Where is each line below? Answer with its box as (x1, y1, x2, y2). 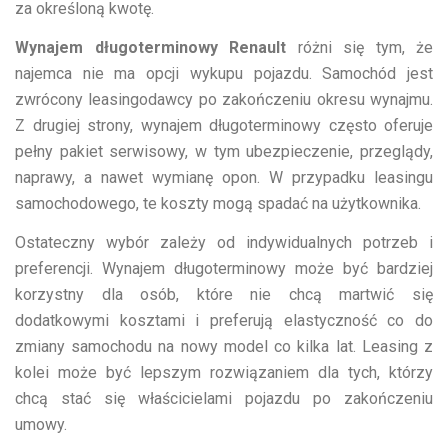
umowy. (15, 414, 67, 434)
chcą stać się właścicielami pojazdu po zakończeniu (15, 388, 433, 408)
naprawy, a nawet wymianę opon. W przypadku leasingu (15, 167, 433, 187)
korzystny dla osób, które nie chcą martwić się (15, 284, 433, 304)
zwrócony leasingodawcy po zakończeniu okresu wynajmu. (15, 89, 433, 109)
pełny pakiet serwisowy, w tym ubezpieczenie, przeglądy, (15, 141, 433, 161)
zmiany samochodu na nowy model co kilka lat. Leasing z (15, 336, 433, 356)
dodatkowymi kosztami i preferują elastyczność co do (15, 310, 433, 330)
